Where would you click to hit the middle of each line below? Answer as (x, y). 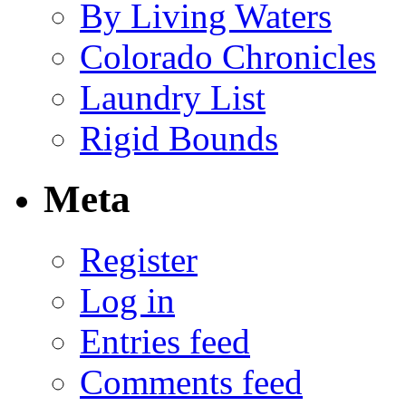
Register (139, 259)
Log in (127, 300)
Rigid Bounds (179, 138)
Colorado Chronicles (228, 56)
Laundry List (173, 97)
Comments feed (191, 382)
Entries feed (165, 341)
